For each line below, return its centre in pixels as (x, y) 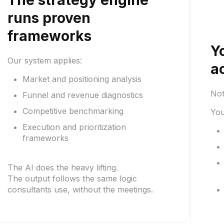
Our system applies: (44, 60)
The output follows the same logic (72, 178)
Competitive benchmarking (73, 111)
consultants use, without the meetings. (80, 189)
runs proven (49, 18)
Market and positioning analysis (82, 79)
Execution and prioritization (74, 127)
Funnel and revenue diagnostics (82, 95)
